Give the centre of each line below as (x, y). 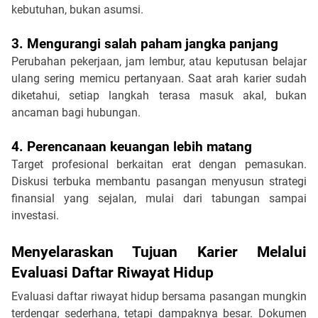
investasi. (35, 215)
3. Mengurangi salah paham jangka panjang (145, 44)
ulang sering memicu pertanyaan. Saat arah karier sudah (159, 78)
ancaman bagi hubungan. (76, 112)
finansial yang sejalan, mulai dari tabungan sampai (159, 198)
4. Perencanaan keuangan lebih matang (132, 147)
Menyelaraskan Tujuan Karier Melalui (159, 251)
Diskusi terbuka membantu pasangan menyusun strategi (159, 181)
